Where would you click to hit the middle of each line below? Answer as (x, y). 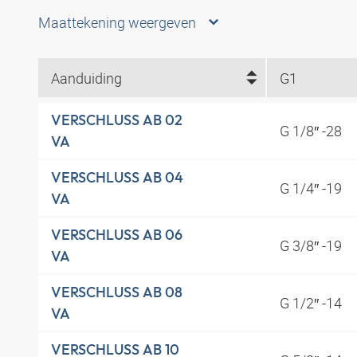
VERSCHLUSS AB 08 (117, 292)
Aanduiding (86, 78)
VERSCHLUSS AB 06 (117, 235)
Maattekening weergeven (117, 23)
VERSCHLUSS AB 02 (117, 120)
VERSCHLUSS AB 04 (117, 178)
